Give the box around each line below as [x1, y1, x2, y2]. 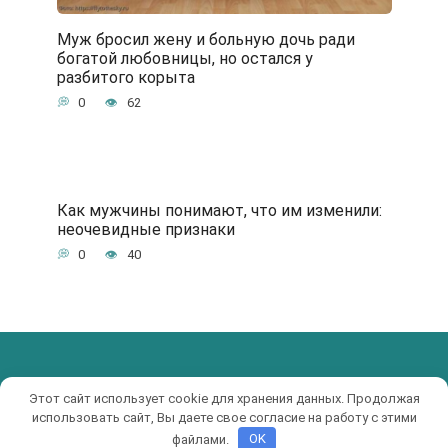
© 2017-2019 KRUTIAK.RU [20, 384, 189, 402]
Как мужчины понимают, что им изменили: [56, 200, 382, 220]
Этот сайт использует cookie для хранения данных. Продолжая [28, 390, 420, 406]
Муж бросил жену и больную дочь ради [56, 29, 355, 49]
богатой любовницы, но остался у [56, 48, 313, 68]
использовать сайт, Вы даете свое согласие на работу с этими [31, 409, 417, 425]
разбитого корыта [56, 67, 195, 87]
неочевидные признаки [56, 219, 235, 239]
